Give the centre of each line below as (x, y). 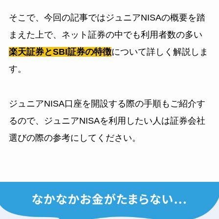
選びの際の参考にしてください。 (75, 138)
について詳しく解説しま (160, 52)
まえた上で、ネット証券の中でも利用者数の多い (105, 35)
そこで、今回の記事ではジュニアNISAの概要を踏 (107, 18)
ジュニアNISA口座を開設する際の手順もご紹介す (107, 104)
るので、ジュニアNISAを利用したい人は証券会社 (107, 121)
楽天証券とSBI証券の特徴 (60, 52)
